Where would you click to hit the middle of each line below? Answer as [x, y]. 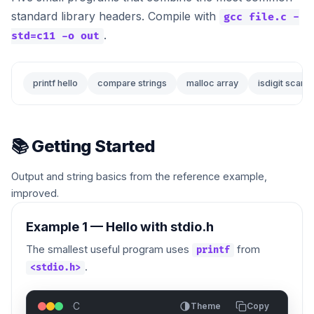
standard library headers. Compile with [115, 16]
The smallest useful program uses [109, 249]
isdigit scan [282, 83]
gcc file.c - [261, 17]
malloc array [212, 83]
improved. [35, 193]
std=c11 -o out [55, 36]
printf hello [55, 83]
